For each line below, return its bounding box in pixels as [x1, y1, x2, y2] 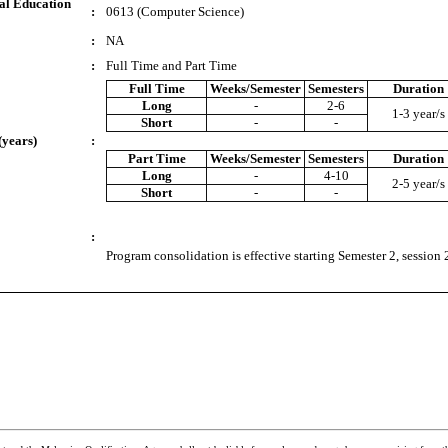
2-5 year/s [391, 176, 445, 191]
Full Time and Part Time [106, 58, 237, 73]
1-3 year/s [391, 106, 445, 121]
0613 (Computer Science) [106, 4, 244, 19]
